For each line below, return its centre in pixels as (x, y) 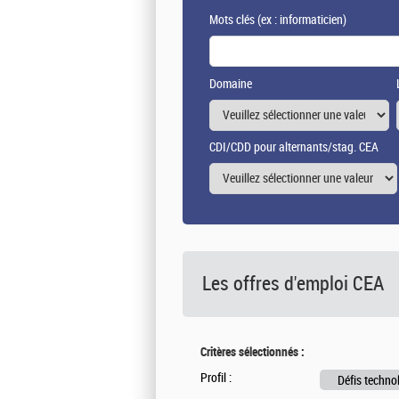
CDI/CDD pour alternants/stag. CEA (294, 148)
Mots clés (232, 20)
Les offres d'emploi (277, 284)
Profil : (216, 379)
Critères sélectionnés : (252, 352)
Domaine (231, 85)
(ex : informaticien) (301, 20)
